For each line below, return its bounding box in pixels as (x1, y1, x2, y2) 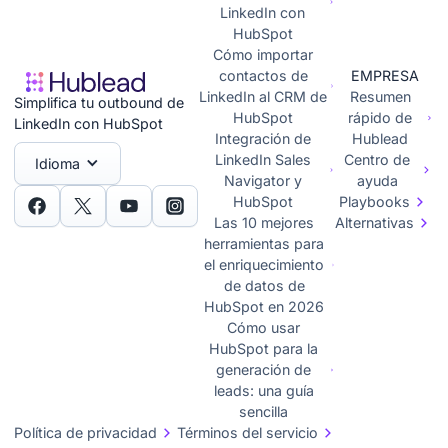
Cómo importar (213, 46, 314, 63)
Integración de (214, 130, 311, 147)
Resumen (349, 88, 411, 105)
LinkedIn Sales (214, 151, 311, 168)
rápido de (348, 109, 413, 126)
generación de (216, 361, 312, 378)
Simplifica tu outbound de (13, 93, 184, 111)
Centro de (344, 151, 411, 168)
